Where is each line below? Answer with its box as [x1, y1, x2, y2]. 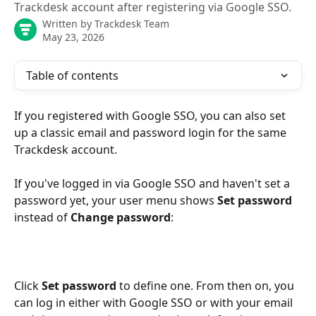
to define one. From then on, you [116, 278, 297, 294]
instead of [14, 209, 71, 226]
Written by [42, 17, 95, 30]
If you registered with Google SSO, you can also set [14, 108, 288, 123]
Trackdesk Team [95, 17, 169, 30]
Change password [71, 209, 171, 226]
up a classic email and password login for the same [14, 125, 289, 140]
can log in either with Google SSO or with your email [14, 295, 296, 311]
